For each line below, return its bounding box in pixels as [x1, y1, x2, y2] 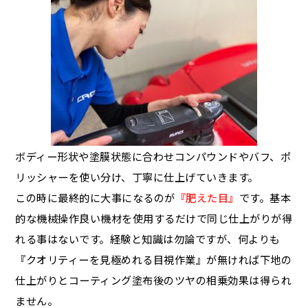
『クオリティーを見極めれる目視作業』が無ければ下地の [15, 252, 292, 267]
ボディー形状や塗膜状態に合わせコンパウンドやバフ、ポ [15, 148, 291, 164]
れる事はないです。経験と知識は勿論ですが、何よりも [15, 231, 280, 246]
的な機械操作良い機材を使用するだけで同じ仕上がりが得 [15, 210, 293, 225]
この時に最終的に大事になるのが [15, 190, 175, 205]
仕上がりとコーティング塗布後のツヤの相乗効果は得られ [15, 272, 292, 287]
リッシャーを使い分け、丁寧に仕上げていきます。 [15, 169, 258, 184]
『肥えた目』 [175, 190, 239, 205]
